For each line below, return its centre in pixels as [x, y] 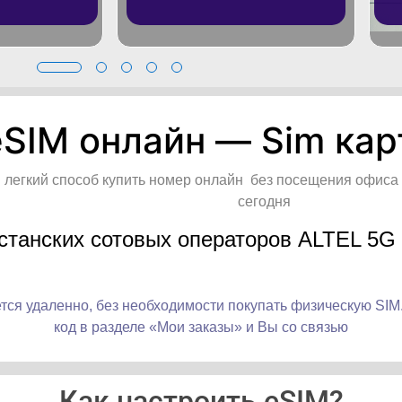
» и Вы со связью [291, 327]
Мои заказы [196, 327]
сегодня [264, 201]
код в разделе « [105, 327]
